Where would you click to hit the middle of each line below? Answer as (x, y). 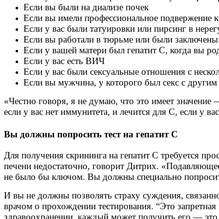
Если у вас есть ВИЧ (64, 61)
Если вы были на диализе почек (86, 7)
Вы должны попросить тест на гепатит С (91, 134)
